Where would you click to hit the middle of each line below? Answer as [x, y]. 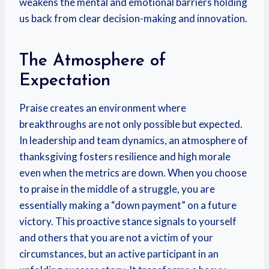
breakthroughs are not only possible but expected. [131, 124]
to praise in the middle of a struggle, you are [117, 189]
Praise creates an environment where [103, 108]
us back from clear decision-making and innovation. [133, 18]
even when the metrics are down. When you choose [133, 173]
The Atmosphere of [92, 61]
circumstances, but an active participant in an [119, 254]
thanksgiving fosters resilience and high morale [125, 156]
